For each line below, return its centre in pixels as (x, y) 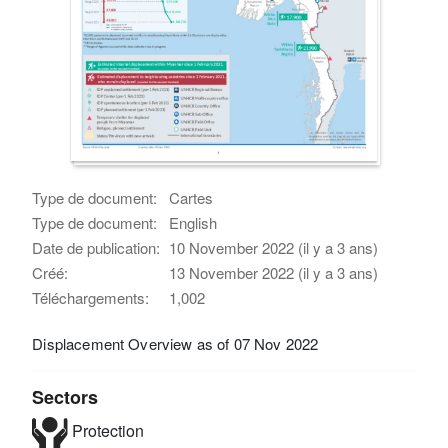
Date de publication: (96, 247)
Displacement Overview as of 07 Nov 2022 (175, 343)
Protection (105, 431)
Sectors (65, 396)
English (193, 222)
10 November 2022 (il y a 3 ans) (274, 247)
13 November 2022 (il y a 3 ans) (274, 272)
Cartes (191, 197)
